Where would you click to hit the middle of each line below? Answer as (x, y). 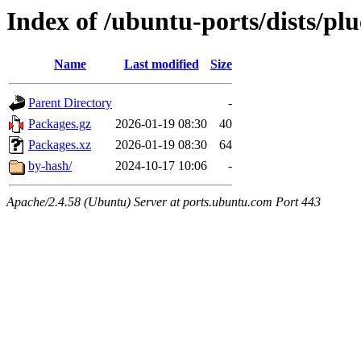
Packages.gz (60, 124)
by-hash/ (50, 166)
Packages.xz (60, 145)
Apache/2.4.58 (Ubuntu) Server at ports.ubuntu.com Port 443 (164, 202)
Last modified (161, 64)
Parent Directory (70, 103)
